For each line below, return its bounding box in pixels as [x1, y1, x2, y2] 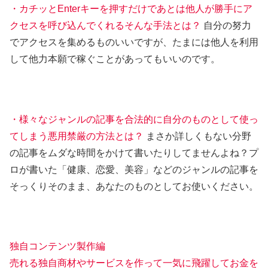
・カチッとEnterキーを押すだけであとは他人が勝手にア [10, 3, 252, 14]
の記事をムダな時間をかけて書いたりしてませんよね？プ [10, 147, 258, 158]
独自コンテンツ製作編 [10, 241, 105, 252]
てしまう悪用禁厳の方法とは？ [10, 130, 146, 141]
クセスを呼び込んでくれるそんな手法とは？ [10, 20, 201, 31]
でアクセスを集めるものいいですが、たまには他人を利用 [10, 36, 258, 47]
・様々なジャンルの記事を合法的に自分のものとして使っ [10, 114, 258, 124]
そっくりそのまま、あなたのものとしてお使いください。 [10, 181, 258, 191]
